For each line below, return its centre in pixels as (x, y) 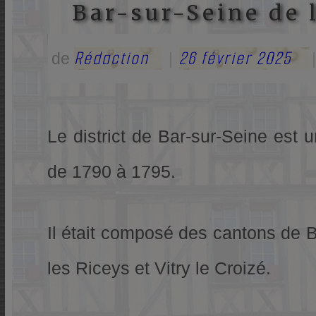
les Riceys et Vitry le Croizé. (159, 268)
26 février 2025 (235, 58)
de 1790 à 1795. (111, 171)
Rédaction (111, 58)
